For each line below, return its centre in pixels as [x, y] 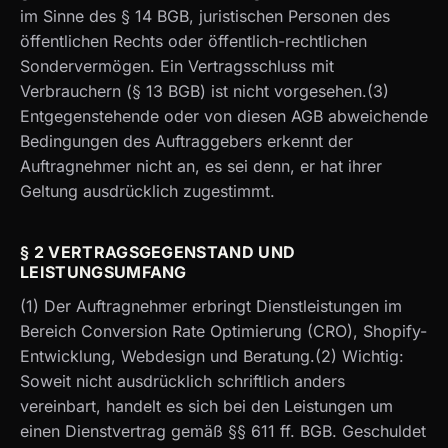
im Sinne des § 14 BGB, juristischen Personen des [205, 15]
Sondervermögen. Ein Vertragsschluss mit [177, 65]
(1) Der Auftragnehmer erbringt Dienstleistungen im [211, 305]
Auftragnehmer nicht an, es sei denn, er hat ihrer [201, 165]
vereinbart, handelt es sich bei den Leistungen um [206, 405]
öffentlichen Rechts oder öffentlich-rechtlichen [193, 40]
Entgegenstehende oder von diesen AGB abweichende [224, 115]
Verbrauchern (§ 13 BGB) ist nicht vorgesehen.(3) [204, 90]
